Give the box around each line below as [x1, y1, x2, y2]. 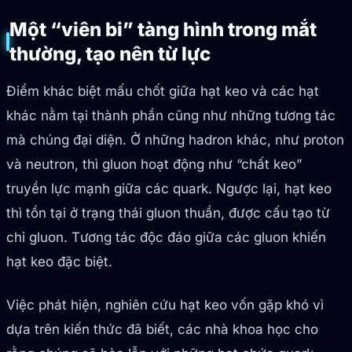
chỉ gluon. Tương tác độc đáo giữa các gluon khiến [6, 229, 326, 246]
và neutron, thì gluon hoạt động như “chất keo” [6, 156, 302, 173]
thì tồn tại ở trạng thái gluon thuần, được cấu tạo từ [6, 205, 330, 222]
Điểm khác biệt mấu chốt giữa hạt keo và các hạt [6, 83, 319, 100]
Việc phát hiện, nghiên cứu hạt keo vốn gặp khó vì [6, 297, 324, 313]
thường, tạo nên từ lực [9, 42, 211, 66]
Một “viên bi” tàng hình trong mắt [9, 18, 317, 42]
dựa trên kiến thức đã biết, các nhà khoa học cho [6, 321, 318, 338]
